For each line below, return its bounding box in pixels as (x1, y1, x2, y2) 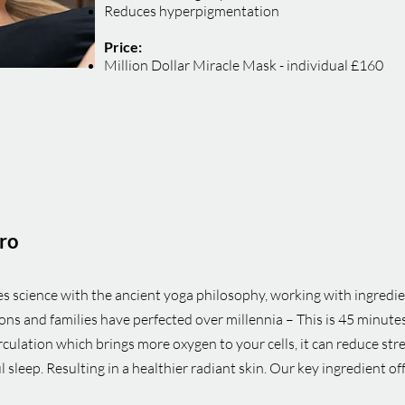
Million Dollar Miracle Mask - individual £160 (104, 56, 383, 74)
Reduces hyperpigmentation (104, 2, 279, 20)
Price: (104, 38, 142, 55)
